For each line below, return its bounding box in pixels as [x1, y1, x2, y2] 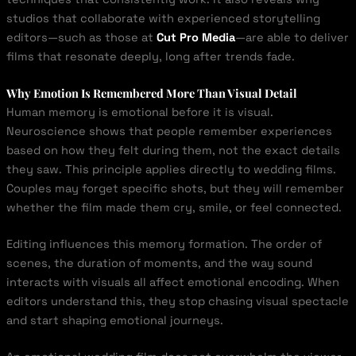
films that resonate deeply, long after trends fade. [6, 49, 295, 64]
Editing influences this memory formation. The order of [6, 237, 322, 252]
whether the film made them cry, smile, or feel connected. [6, 200, 342, 215]
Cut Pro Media [156, 30, 235, 45]
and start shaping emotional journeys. [6, 313, 223, 328]
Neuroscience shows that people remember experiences [6, 124, 332, 139]
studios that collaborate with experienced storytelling [6, 11, 320, 26]
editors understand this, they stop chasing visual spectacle [6, 294, 349, 309]
